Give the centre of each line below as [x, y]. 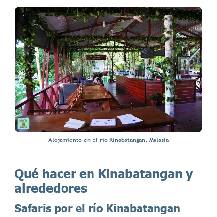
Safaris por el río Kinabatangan [97, 208]
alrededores [51, 188]
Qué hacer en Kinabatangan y [104, 173]
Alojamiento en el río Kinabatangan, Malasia [108, 140]
